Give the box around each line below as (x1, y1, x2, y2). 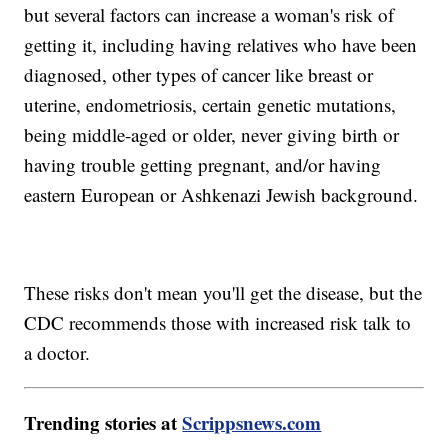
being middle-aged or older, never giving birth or (24, 122, 400, 148)
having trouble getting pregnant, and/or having (24, 152, 382, 178)
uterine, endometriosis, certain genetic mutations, (24, 92, 397, 118)
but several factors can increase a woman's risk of (24, 2, 395, 28)
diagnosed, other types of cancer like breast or (24, 62, 374, 88)
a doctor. (24, 340, 91, 366)
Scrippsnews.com (182, 409, 322, 437)
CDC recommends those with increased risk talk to (24, 310, 412, 336)
